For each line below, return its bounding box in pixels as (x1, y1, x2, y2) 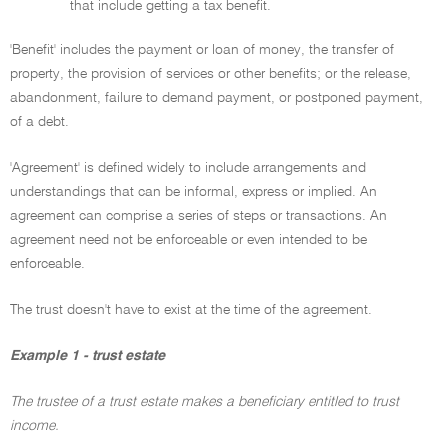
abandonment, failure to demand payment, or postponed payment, (10, 91, 423, 105)
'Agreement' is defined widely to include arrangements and (10, 161, 366, 175)
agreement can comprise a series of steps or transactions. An (10, 209, 387, 223)
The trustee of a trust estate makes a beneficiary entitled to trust (10, 395, 399, 409)
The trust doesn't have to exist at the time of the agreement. (10, 303, 372, 317)
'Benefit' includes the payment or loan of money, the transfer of (10, 43, 394, 57)
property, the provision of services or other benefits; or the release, (10, 67, 411, 81)
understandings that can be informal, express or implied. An (10, 185, 377, 199)
